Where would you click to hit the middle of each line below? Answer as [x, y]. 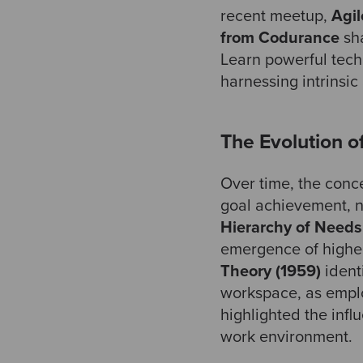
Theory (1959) [271, 272]
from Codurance [280, 38]
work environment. [286, 337]
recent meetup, [276, 16]
